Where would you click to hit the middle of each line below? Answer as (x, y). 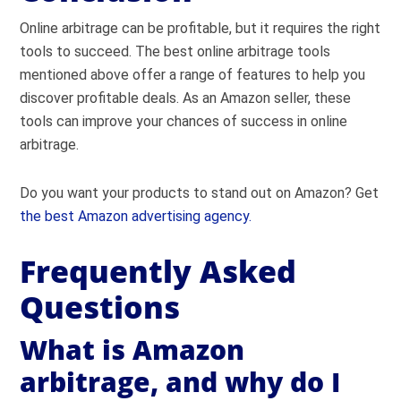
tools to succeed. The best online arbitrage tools (175, 51)
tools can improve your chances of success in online (184, 121)
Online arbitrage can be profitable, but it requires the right (200, 28)
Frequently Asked (158, 271)
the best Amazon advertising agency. (136, 216)
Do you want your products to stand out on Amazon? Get (200, 193)
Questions (100, 307)
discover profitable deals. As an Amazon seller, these (186, 98)
